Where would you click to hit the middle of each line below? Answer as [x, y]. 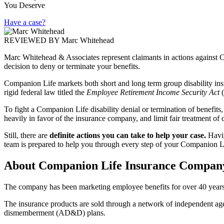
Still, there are [27, 135]
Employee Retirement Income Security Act [154, 92]
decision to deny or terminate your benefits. [72, 66]
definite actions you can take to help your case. [128, 135]
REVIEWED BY [32, 40]
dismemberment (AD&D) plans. [55, 212]
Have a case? [25, 22]
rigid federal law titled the [45, 92]
